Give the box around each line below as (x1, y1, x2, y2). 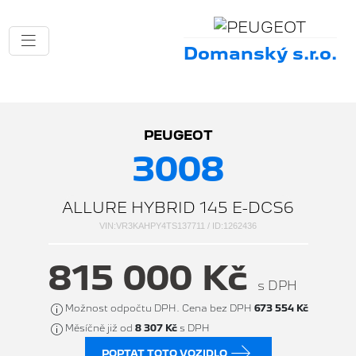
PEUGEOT (143, 128, 213, 144)
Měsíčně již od (64, 322, 135, 334)
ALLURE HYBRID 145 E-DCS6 (62, 198, 294, 218)
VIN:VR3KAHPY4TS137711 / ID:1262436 (99, 221, 257, 231)
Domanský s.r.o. (183, 43, 337, 64)
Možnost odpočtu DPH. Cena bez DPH (64, 303, 254, 315)
